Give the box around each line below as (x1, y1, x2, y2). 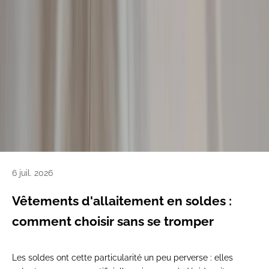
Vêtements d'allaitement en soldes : (12, 193, 232, 208)
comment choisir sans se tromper (12, 213, 214, 229)
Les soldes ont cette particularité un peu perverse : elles (12, 252, 233, 262)
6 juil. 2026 (12, 168, 53, 178)
